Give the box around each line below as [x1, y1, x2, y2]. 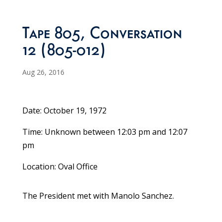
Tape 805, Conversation [22, 27, 182, 44]
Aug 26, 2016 [22, 67, 64, 77]
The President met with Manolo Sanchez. [22, 190, 174, 202]
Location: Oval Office [22, 161, 98, 172]
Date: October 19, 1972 [22, 105, 107, 116]
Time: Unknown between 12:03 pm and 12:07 [22, 126, 187, 138]
